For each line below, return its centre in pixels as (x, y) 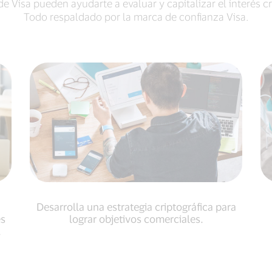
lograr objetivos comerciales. (136, 219)
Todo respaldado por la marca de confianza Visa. (136, 17)
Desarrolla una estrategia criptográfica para (136, 207)
